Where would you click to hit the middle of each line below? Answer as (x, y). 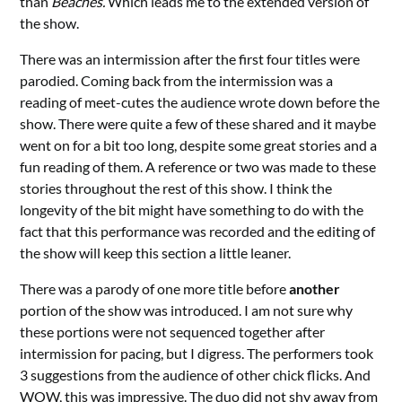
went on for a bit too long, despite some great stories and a (199, 145)
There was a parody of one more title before (155, 289)
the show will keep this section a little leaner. (156, 253)
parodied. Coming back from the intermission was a (177, 81)
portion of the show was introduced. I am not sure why (187, 310)
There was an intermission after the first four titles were (190, 59)
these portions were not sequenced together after (173, 332)
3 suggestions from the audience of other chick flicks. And (196, 375)
